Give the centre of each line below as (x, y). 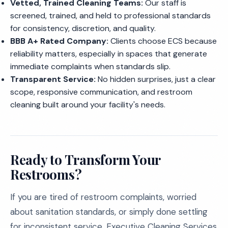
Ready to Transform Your (86, 160)
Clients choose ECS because (163, 41)
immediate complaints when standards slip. (90, 66)
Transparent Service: (53, 79)
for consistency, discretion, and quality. (83, 28)
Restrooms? (46, 174)
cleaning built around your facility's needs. (88, 105)
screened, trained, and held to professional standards (110, 16)
